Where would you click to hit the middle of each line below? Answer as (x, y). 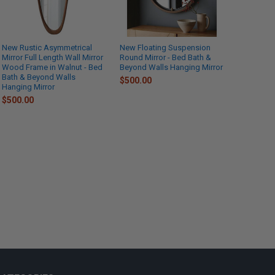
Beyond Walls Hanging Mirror (172, 68)
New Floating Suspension (165, 48)
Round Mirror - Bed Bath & (166, 58)
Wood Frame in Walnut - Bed (52, 68)
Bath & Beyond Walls (39, 77)
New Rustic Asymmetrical (47, 48)
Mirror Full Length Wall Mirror (53, 58)
